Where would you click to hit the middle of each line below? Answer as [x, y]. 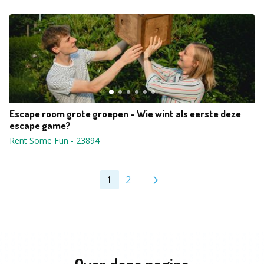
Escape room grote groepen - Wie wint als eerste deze [125, 113]
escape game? [40, 125]
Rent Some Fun [39, 141]
